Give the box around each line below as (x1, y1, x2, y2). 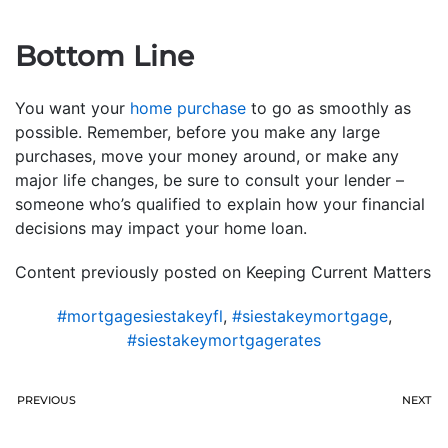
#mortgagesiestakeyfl (56, 305, 223, 326)
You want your (15, 97, 130, 118)
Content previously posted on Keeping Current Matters (15, 261, 431, 282)
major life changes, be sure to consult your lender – (15, 169, 404, 190)
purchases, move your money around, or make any (15, 145, 399, 166)
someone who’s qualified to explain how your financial (15, 193, 425, 214)
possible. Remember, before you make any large (15, 121, 380, 142)
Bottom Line (15, 38, 194, 73)
